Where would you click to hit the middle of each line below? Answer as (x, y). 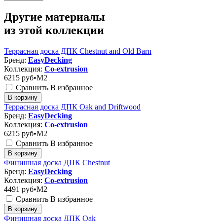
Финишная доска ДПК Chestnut (57, 163)
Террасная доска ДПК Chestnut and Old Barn (78, 51)
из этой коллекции (54, 30)
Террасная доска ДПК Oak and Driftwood (72, 107)
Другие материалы (55, 17)
